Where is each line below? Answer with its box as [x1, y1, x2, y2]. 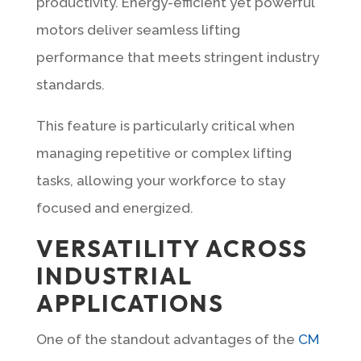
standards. [35, 76, 105, 93]
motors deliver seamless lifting [35, 21, 240, 38]
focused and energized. [35, 199, 193, 216]
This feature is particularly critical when [35, 117, 295, 134]
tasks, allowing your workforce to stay [35, 172, 285, 189]
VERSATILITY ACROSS [35, 233, 308, 263]
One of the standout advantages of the [35, 330, 298, 347]
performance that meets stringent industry [35, 48, 319, 65]
